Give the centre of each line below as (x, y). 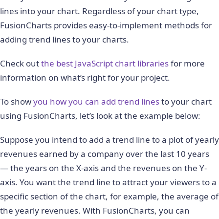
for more (187, 63)
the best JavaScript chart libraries (105, 63)
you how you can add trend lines (96, 101)
